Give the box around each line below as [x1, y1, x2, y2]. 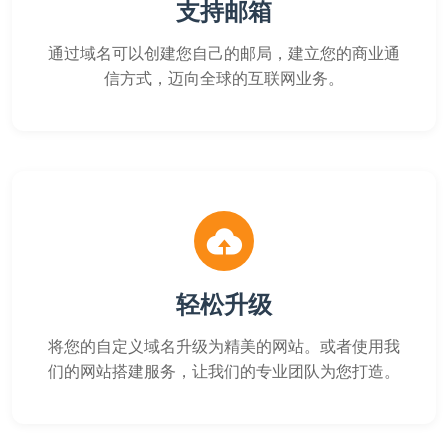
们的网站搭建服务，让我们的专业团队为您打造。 [48, 361, 400, 381]
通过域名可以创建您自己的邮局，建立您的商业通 [48, 43, 400, 63]
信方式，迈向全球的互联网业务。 [104, 68, 344, 88]
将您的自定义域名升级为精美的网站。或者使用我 [48, 336, 400, 356]
